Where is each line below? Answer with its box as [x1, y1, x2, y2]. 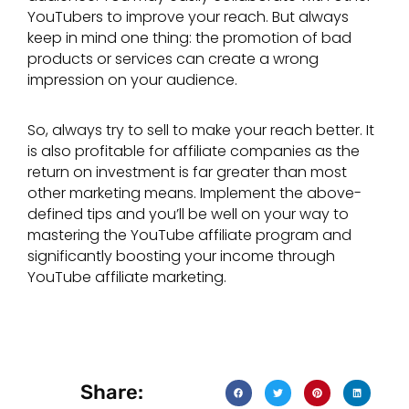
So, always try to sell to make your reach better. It [27, 119, 374, 141]
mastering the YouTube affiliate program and [27, 224, 351, 246]
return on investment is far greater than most [27, 161, 347, 183]
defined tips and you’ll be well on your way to [27, 203, 349, 225]
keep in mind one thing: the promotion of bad [27, 27, 351, 49]
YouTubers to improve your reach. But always [27, 6, 349, 28]
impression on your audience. [27, 69, 241, 91]
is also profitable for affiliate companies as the [27, 140, 360, 162]
